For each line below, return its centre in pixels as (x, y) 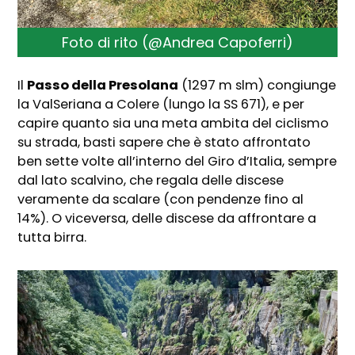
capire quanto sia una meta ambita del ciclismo (174, 124)
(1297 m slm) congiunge (258, 86)
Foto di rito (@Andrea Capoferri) (177, 42)
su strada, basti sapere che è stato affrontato (164, 143)
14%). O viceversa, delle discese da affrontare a (167, 219)
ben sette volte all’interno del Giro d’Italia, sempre (177, 162)
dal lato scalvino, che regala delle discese (151, 181)
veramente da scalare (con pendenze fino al (161, 200)
